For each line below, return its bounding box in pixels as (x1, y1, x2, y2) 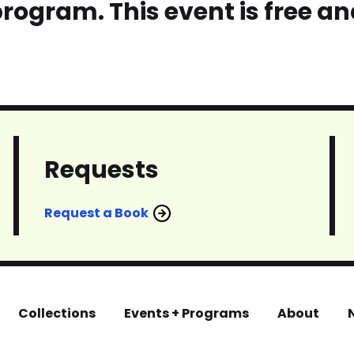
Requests (44, 153, 159, 186)
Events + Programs (124, 303, 249, 322)
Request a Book (44, 203, 149, 222)
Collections (18, 303, 96, 322)
